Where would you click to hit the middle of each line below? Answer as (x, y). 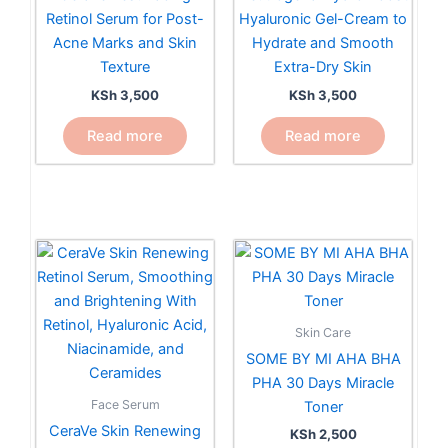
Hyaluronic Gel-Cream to (323, 19)
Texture (125, 67)
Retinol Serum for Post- (125, 19)
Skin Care (323, 332)
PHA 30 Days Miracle (323, 382)
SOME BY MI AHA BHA (323, 358)
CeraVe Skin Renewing (125, 430)
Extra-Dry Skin (323, 67)
